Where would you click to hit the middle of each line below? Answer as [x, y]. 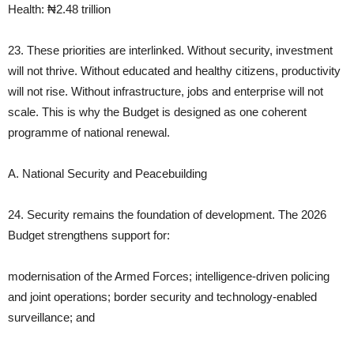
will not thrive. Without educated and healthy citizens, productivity [174, 71]
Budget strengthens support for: [89, 235]
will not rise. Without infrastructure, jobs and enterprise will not [166, 92]
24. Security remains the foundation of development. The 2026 [167, 215]
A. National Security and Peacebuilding [107, 174]
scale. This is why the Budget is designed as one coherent [157, 112]
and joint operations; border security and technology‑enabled [162, 297]
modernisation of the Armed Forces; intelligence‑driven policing [169, 277]
